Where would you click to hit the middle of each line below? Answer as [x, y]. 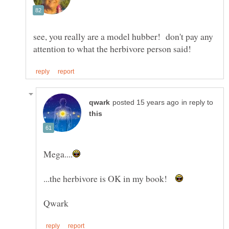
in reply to [197, 103]
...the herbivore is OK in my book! [109, 179]
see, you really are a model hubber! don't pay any [123, 36]
